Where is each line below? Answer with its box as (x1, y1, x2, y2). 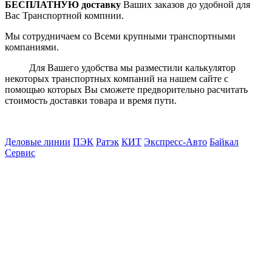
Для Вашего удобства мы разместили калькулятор (5, 62, 236, 73)
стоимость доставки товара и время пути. (5, 95, 177, 106)
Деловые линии (5, 136, 70, 147)
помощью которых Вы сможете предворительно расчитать (5, 84, 248, 95)
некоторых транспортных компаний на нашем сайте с (5, 73, 228, 84)
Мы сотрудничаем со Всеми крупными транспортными (5, 30, 236, 41)
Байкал (209, 136, 239, 147)
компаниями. (5, 41, 59, 52)
